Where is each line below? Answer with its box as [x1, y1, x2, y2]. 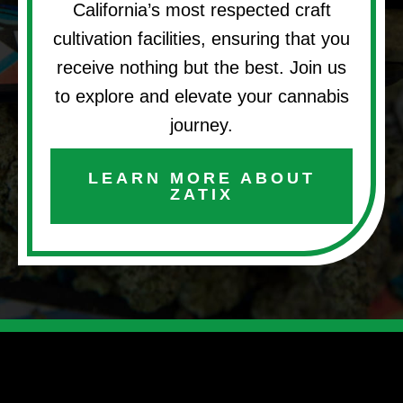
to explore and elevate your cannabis [54, 86, 349, 107]
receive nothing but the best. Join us [57, 58, 346, 78]
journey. [170, 115, 233, 136]
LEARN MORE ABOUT [87, 169, 316, 188]
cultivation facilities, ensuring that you [53, 29, 350, 49]
